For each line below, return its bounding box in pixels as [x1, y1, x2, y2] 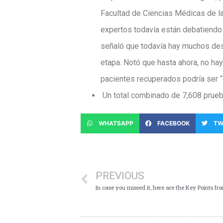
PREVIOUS [96, 170, 144, 182]
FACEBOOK [157, 119, 190, 127]
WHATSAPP [99, 119, 133, 127]
